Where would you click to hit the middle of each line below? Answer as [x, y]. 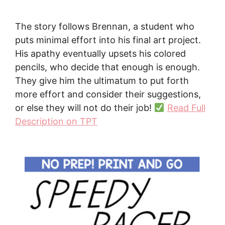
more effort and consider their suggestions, [108, 94]
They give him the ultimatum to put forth [102, 81]
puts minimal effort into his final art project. [108, 40]
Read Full [186, 108]
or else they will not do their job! [85, 108]
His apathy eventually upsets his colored [100, 53]
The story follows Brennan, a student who [105, 26]
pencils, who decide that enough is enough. [107, 67]
